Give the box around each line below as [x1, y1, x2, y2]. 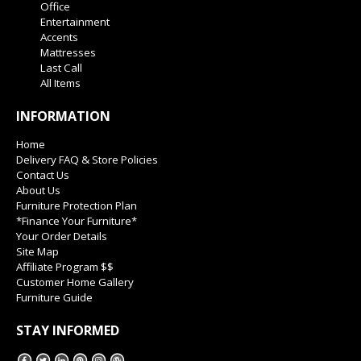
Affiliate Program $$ [16, 259, 114, 275]
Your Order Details [16, 229, 107, 244]
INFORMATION [16, 107, 110, 126]
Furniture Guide [16, 290, 93, 305]
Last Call [40, 60, 82, 76]
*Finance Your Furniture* [16, 214, 137, 229]
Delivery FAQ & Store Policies [16, 152, 158, 168]
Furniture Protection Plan [16, 198, 137, 214]
